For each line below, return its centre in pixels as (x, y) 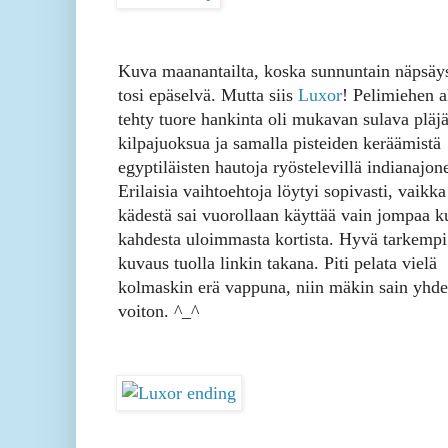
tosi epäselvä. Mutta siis (208, 95)
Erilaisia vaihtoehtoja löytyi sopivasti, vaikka (282, 191)
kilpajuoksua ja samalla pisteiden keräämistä (279, 143)
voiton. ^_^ (158, 311)
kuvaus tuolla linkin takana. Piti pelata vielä (277, 263)
